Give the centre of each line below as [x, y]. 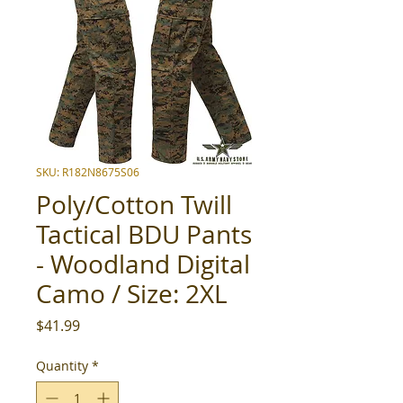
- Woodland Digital [143, 264]
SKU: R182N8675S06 [88, 172]
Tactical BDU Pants [144, 234]
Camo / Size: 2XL [132, 294]
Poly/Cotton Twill [134, 205]
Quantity [62, 366]
